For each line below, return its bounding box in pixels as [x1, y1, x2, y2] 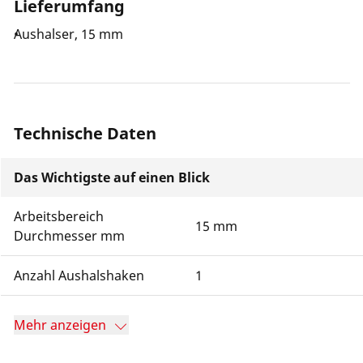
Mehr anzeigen [14, 316, 106, 334]
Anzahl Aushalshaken [14, 267, 144, 284]
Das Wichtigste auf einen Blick [14, 169, 210, 186]
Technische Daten [14, 122, 156, 144]
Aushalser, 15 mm [14, 25, 123, 43]
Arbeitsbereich [14, 207, 104, 225]
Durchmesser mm [14, 227, 125, 245]
